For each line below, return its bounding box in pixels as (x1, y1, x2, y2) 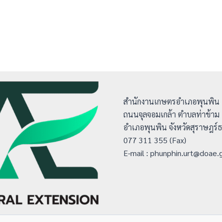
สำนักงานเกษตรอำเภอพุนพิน (123, 96, 220, 107)
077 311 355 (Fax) (123, 134, 186, 145)
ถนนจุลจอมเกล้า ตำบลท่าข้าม (123, 109, 220, 119)
